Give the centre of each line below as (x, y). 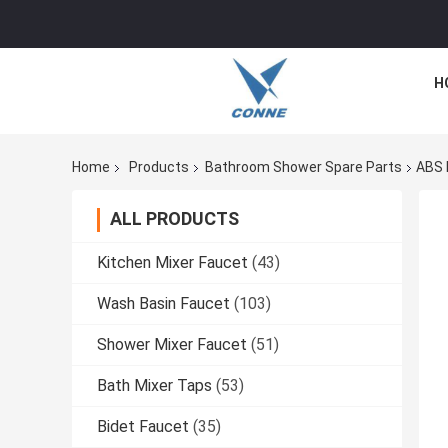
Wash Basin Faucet (163, 304)
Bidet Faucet (143, 427)
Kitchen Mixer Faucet (172, 263)
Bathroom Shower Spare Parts (303, 167)
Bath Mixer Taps (154, 386)
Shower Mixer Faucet (172, 345)
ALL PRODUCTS (174, 219)
